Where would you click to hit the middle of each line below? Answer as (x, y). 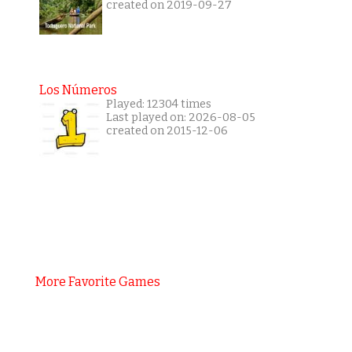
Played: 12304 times (158, 104)
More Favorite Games (97, 281)
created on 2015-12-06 (167, 130)
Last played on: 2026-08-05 (180, 117)
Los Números (78, 90)
